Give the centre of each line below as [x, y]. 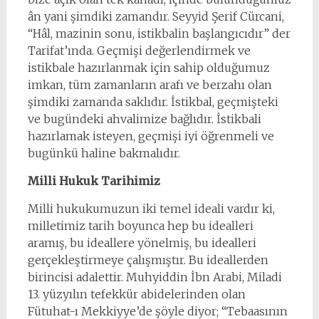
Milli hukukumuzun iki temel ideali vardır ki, [151, 209]
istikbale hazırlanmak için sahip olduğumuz [148, 68]
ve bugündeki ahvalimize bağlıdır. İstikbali [144, 119]
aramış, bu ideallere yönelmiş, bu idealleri [142, 243]
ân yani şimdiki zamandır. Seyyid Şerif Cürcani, [156, 16]
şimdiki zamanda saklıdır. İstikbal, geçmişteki [153, 102]
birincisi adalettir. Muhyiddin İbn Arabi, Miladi [155, 277]
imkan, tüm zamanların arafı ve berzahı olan [150, 85]
